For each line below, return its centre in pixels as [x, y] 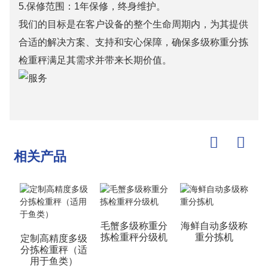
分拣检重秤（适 [54, 249]
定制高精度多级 [54, 238]
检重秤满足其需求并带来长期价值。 [95, 60]
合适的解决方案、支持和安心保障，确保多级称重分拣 [133, 42]
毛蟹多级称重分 [134, 226]
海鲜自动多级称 [214, 226]
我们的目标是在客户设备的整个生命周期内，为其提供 [133, 24]
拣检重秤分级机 [134, 237]
